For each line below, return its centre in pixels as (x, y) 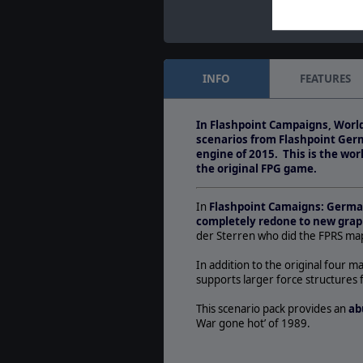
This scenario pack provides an (271, 309)
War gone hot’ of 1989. (253, 324)
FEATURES (325, 79)
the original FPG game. (256, 169)
